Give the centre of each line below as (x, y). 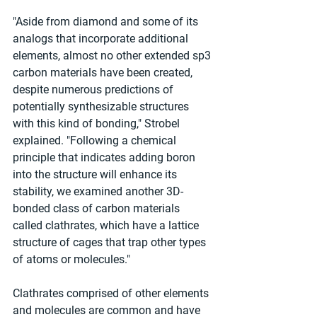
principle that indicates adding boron (105, 157)
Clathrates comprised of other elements (112, 293)
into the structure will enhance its (96, 174)
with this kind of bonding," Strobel (98, 123)
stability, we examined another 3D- (98, 191)
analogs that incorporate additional (102, 38)
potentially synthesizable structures (102, 106)
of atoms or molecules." (71, 259)
